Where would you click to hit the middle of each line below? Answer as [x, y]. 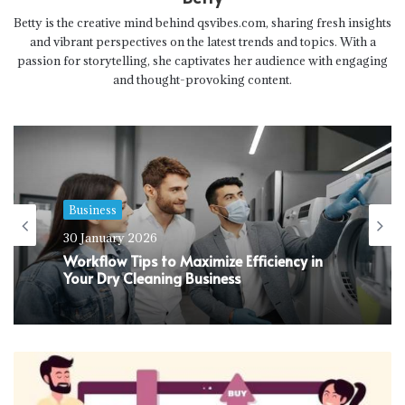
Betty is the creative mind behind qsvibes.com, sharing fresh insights [202, 22]
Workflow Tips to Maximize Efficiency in [193, 260]
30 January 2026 [110, 237]
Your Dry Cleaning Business [152, 277]
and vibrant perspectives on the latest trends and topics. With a [202, 41]
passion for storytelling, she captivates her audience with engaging [202, 60]
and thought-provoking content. [202, 79]
